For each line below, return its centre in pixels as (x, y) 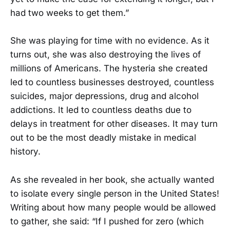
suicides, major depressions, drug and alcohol (104, 96)
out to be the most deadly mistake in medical (103, 138)
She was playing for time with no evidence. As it (110, 41)
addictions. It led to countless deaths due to (101, 110)
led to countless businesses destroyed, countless (112, 82)
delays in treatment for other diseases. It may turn (114, 124)
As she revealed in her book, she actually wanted (112, 179)
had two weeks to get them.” (70, 13)
